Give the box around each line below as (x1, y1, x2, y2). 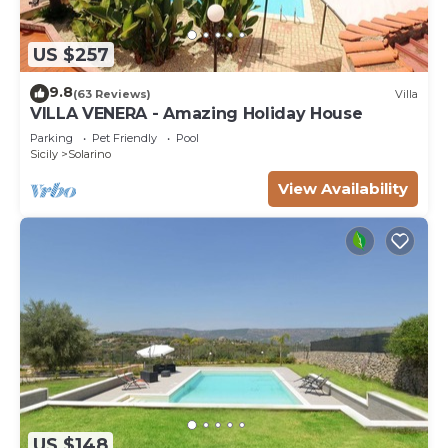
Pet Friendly (92, 131, 157, 146)
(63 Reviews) (73, 86, 151, 101)
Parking (30, 131, 73, 146)
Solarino (68, 147, 111, 162)
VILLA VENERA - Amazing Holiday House (30, 104, 363, 124)
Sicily (30, 147, 58, 162)
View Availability (278, 179, 408, 199)
